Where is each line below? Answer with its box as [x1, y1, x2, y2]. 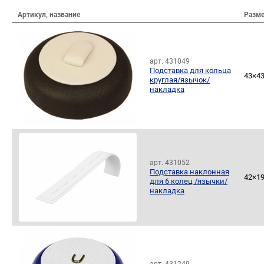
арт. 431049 [150, 57, 190, 66]
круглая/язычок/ [150, 75, 210, 85]
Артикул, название [18, 11, 80, 19]
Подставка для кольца [150, 66, 231, 75]
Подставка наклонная [150, 167, 229, 177]
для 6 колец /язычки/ [150, 177, 227, 186]
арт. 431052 [150, 159, 190, 167]
